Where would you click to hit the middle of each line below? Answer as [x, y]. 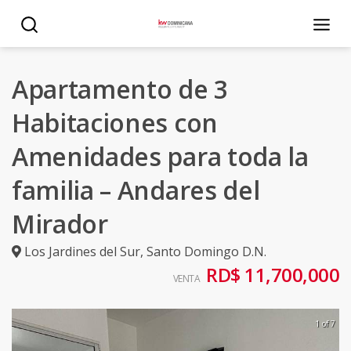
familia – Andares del [136, 190]
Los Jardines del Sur [82, 251]
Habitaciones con [115, 123]
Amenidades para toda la [160, 156]
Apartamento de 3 [120, 89]
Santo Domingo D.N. [206, 251]
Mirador [60, 224]
